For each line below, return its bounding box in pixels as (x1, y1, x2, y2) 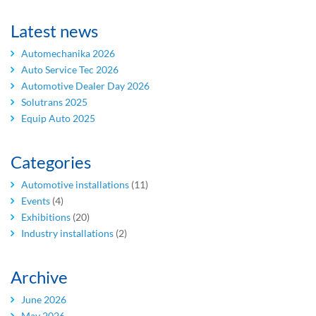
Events (21, 195, 50, 207)
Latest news (11, 20, 98, 42)
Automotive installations (21, 178, 129, 191)
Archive (11, 267, 68, 288)
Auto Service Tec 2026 (21, 63, 119, 76)
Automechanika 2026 (21, 47, 115, 60)
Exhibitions (21, 211, 71, 224)
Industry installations (21, 227, 114, 240)
